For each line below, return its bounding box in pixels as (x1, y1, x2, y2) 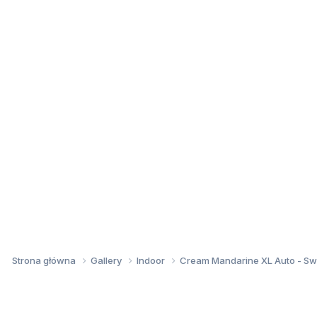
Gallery (91, 254, 124, 266)
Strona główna (12, 254, 78, 266)
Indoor (137, 254, 167, 266)
